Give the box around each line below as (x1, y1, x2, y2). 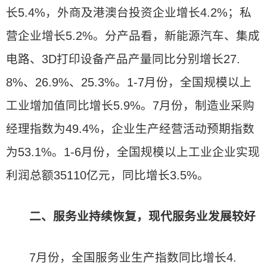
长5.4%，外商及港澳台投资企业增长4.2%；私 (6, 6, 252, 19)
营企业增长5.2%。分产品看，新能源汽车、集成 (6, 29, 260, 42)
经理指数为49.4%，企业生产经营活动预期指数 (6, 122, 254, 135)
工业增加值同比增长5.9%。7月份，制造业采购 (6, 99, 254, 112)
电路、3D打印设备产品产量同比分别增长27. (6, 52, 240, 66)
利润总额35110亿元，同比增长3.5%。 (6, 169, 209, 182)
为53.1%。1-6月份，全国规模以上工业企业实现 (6, 145, 260, 159)
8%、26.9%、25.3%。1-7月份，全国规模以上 (6, 76, 252, 89)
